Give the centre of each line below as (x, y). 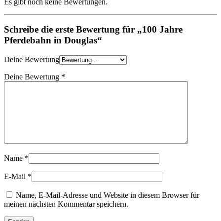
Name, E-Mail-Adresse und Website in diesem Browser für (108, 195)
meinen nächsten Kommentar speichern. (66, 204)
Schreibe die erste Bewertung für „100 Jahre (93, 30)
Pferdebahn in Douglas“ (53, 40)
